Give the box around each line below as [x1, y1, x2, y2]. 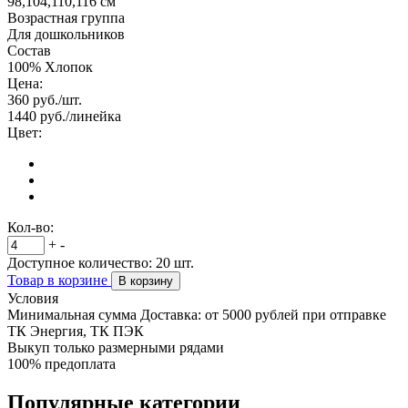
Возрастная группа [7, 9, 125, 25]
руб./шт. [29, 91, 82, 107]
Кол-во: [7, 219, 54, 235]
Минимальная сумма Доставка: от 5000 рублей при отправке [7, 306, 386, 322]
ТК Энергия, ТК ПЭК [7, 322, 144, 339]
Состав [7, 42, 51, 58]
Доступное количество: [7, 254, 156, 270]
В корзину [118, 273, 173, 288]
